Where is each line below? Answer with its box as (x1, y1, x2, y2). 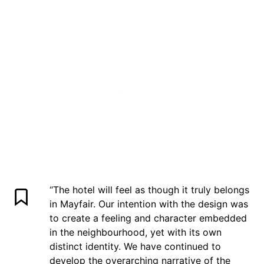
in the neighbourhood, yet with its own (49, 226, 222, 239)
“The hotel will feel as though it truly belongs (49, 184, 249, 196)
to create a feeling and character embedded (49, 212, 247, 225)
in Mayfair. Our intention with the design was (49, 198, 248, 210)
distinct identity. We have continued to (49, 240, 221, 253)
